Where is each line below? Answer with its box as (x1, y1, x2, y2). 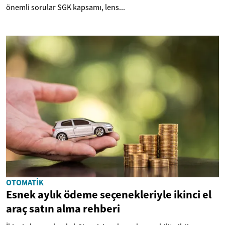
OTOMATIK (6, 177, 44, 188)
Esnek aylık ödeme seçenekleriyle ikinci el (6, 187, 211, 202)
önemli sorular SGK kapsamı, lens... (6, 2, 125, 12)
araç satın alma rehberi (6, 201, 120, 216)
